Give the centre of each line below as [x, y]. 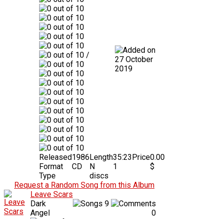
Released [55, 157]
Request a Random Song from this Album [84, 185]
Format [51, 166]
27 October [134, 59]
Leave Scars [52, 194]
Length [101, 157]
